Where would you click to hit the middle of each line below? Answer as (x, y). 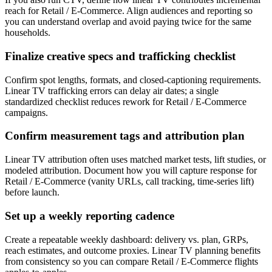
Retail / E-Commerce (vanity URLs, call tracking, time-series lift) (129, 182)
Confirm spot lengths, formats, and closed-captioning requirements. (133, 80)
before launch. (32, 192)
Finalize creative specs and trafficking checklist (120, 56)
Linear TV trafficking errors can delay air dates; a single (112, 90)
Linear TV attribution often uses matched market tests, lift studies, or (135, 160)
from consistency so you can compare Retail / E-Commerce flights (131, 261)
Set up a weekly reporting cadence (90, 216)
